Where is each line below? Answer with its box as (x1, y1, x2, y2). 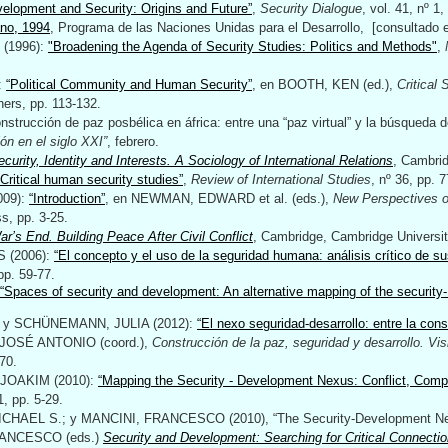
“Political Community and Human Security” (6, 77, 252, 92)
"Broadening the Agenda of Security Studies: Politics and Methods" (48, 39, 437, 54)
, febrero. (107, 134, 159, 149)
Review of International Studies (191, 172, 371, 187)
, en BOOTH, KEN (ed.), (252, 77, 397, 92)
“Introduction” (29, 191, 105, 206)
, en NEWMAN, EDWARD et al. (105, 191, 292, 206)
